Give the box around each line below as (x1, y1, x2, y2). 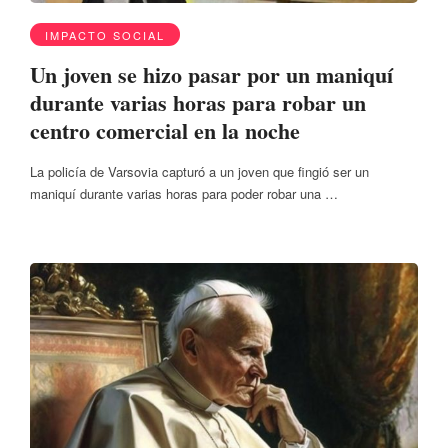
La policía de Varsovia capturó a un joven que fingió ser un (30, 162, 369, 182)
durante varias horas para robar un (30, 85, 366, 119)
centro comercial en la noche (30, 113, 300, 147)
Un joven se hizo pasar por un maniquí (30, 57, 393, 91)
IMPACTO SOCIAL (45, 26, 165, 43)
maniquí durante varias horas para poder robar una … (30, 184, 338, 204)
